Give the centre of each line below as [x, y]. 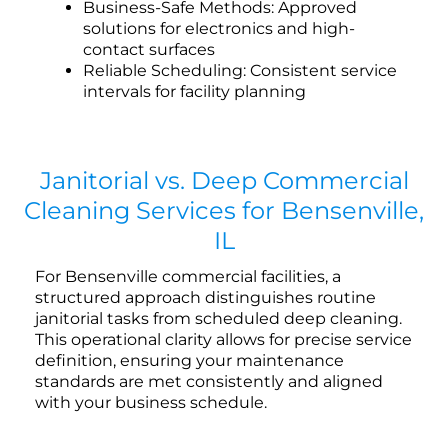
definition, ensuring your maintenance [189, 361]
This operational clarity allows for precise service [223, 340]
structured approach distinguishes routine [205, 298]
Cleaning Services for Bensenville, [224, 211]
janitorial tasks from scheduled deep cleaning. [218, 319]
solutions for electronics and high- [219, 29]
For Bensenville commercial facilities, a [188, 277]
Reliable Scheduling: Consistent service [240, 71]
